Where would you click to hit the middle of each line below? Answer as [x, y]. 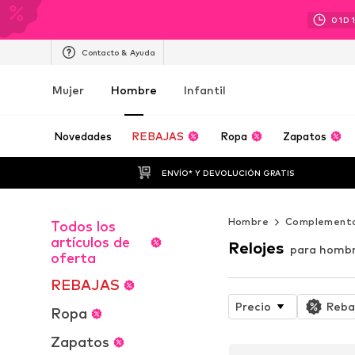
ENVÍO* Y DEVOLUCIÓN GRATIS [228, 172]
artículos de [90, 242]
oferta [73, 258]
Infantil [205, 90]
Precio [253, 306]
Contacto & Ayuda [118, 52]
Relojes [256, 248]
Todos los [83, 226]
